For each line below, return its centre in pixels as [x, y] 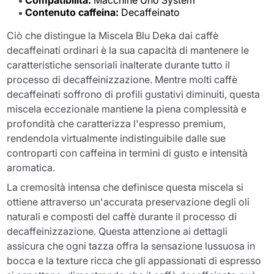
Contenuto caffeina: [72, 12]
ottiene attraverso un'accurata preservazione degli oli [128, 202]
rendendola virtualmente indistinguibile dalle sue [117, 138]
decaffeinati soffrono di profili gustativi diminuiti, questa [134, 94]
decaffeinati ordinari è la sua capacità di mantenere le [128, 50]
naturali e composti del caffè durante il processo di [122, 216]
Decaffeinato [150, 12]
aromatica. [31, 167]
